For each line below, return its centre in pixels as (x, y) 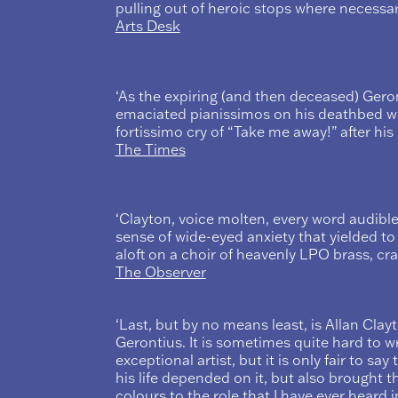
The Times (150, 149)
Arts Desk (147, 26)
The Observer (160, 272)
